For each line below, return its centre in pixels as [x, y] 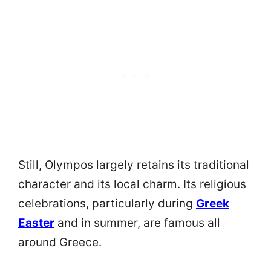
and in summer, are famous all [137, 223]
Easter [36, 223]
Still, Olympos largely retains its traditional [134, 165]
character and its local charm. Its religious [132, 184]
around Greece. [61, 243]
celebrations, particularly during [107, 204]
